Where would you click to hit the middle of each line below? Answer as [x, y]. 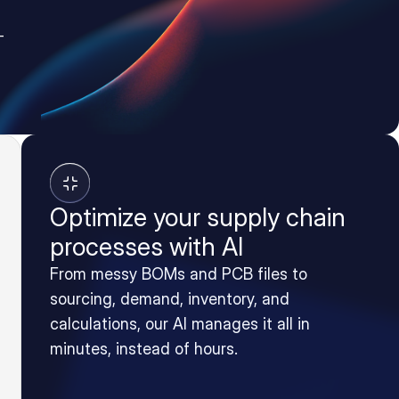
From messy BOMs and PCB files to [179, 274]
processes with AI [147, 247]
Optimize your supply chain [198, 217]
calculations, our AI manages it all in [180, 324]
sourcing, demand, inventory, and [170, 299]
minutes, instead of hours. [144, 349]
